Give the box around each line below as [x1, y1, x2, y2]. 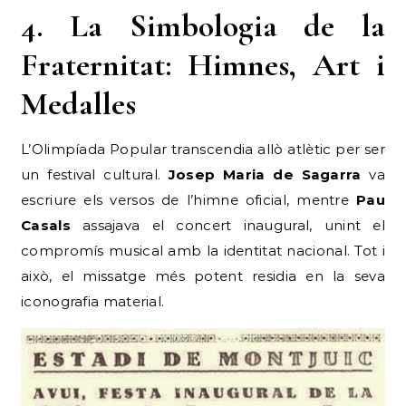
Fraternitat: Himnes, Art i [21, 45, 385, 85]
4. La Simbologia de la [21, 6, 385, 46]
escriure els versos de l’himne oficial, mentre [21, 191, 357, 209]
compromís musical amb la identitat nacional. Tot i [21, 242, 385, 260]
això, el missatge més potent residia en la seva [21, 267, 385, 285]
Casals [21, 217, 71, 235]
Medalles [21, 84, 136, 124]
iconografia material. [21, 293, 165, 311]
